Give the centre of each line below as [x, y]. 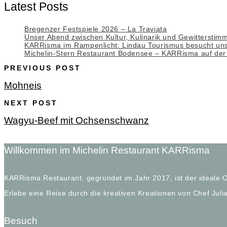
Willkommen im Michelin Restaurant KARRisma [107, 150]
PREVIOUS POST [43, 68]
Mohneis [23, 85]
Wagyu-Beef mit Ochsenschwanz [77, 120]
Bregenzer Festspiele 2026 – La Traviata [96, 29]
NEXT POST [31, 103]
